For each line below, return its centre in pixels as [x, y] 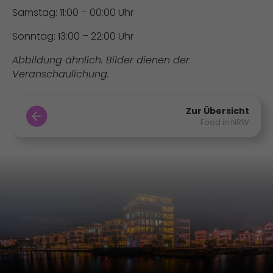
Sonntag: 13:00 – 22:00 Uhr [73, 36]
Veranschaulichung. [61, 74]
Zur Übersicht [218, 111]
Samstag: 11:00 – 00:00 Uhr [73, 12]
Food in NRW [225, 122]
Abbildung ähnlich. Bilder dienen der [101, 60]
